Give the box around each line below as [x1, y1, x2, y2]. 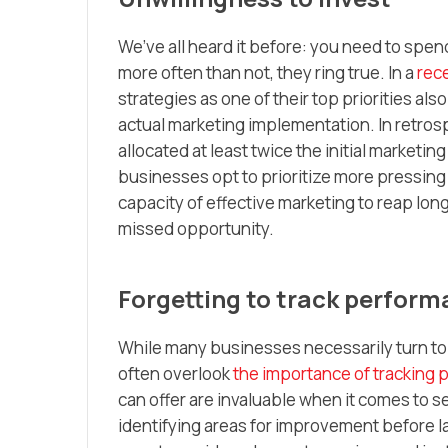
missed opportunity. [118, 216, 274, 240]
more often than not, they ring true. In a [118, 60, 417, 84]
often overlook [118, 361, 233, 385]
